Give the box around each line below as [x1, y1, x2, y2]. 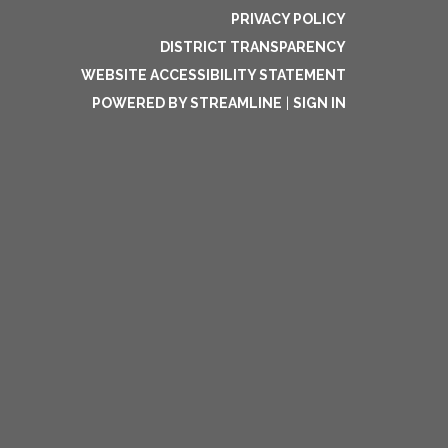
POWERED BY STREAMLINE [92, 95, 282, 111]
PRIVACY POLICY [231, 11, 346, 27]
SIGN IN [293, 95, 346, 111]
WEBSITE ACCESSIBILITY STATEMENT [81, 67, 346, 83]
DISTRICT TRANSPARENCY [160, 39, 346, 55]
